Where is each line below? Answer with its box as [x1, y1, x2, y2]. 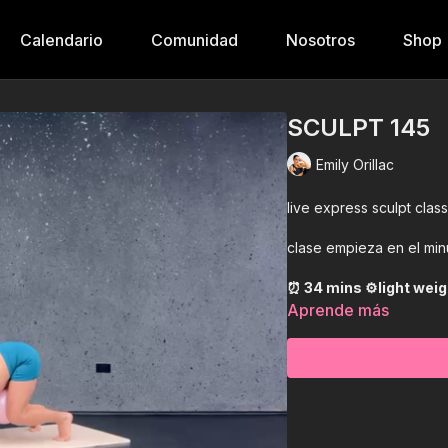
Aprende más [287, 300, 390, 320]
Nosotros [285, 30, 355, 50]
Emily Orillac [316, 155, 395, 173]
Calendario [19, 30, 103, 50]
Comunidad [150, 30, 238, 50]
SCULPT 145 [287, 113, 431, 142]
